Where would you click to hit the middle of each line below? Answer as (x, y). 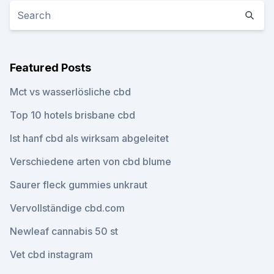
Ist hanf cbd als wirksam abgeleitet (89, 138)
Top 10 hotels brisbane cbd (72, 115)
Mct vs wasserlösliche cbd (70, 92)
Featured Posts (50, 68)
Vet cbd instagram (51, 254)
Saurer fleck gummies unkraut (79, 185)
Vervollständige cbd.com (67, 208)
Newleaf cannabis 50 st (64, 231)
